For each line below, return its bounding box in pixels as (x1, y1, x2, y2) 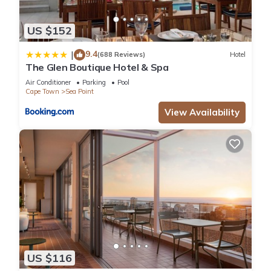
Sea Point (65, 87, 94, 96)
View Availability (165, 106, 240, 118)
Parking (82, 77, 106, 87)
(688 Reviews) (97, 50, 145, 59)
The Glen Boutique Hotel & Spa (25, 60, 169, 73)
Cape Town (25, 87, 59, 96)
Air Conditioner (25, 77, 71, 87)
